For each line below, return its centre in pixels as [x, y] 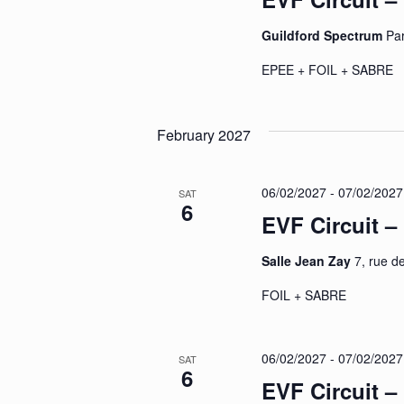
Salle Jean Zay [308, 261]
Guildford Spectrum [323, 35]
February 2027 [204, 135]
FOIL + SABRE [318, 295]
